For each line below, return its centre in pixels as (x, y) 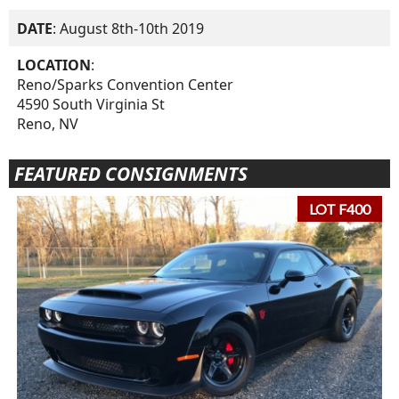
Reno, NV (48, 123)
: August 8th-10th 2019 (129, 28)
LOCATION (54, 65)
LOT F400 (340, 209)
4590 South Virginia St (91, 104)
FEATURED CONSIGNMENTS (130, 173)
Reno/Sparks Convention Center (126, 84)
